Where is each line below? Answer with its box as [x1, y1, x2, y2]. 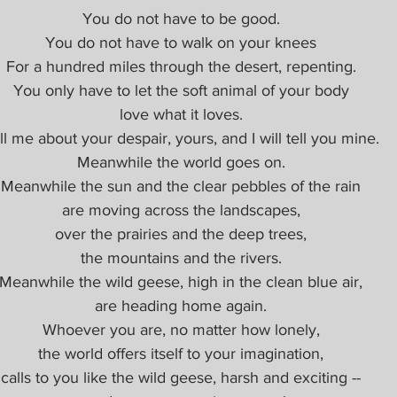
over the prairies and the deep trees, [55, 224, 307, 243]
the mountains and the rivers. [80, 248, 282, 267]
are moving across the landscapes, [61, 200, 300, 219]
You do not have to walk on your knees [45, 33, 316, 51]
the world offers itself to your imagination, [38, 344, 323, 362]
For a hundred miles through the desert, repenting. [5, 57, 356, 75]
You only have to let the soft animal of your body [12, 81, 349, 99]
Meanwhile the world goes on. [76, 152, 285, 171]
